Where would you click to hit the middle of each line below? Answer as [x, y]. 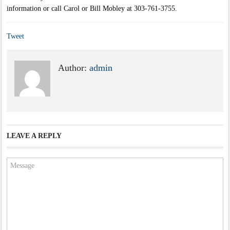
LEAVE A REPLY [34, 136]
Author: [74, 68]
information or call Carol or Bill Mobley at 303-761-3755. [92, 9]
